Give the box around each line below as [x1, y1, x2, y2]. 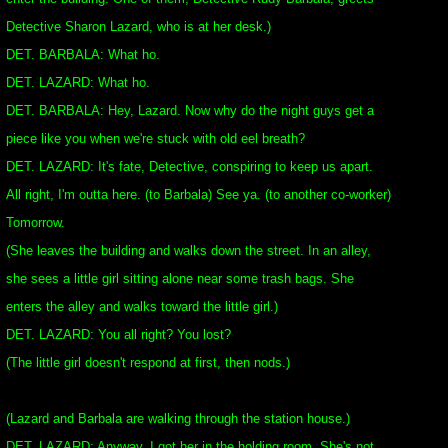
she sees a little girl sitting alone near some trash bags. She [6, 271, 354, 286]
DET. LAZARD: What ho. [6, 75, 150, 90]
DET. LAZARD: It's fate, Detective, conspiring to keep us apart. [6, 159, 373, 174]
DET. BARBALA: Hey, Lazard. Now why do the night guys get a [6, 103, 374, 118]
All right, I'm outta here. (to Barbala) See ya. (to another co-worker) [6, 187, 391, 202]
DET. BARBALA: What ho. [6, 47, 160, 62]
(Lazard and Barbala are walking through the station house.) [6, 411, 350, 426]
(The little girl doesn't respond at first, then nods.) [6, 355, 290, 370]
